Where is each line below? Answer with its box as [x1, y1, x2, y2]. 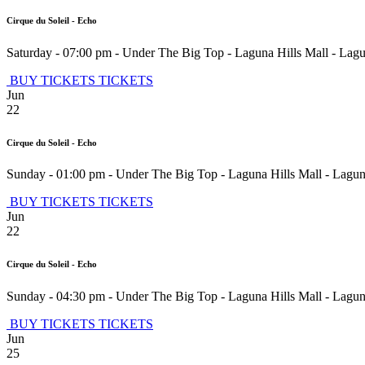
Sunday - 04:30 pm [7, 289, 105, 304]
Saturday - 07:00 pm [7, 45, 112, 59]
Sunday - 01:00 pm [7, 167, 105, 182]
